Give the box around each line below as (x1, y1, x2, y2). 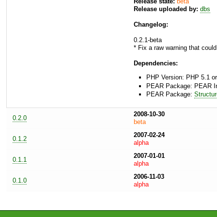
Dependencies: (134, 60, 178, 67)
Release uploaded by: (134, 5, 198, 13)
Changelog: (134, 21, 168, 29)
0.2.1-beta (134, 36, 162, 44)
